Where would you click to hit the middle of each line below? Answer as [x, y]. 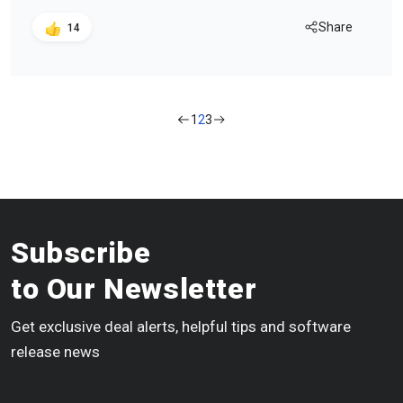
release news [55, 352]
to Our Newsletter [134, 289]
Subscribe [81, 253]
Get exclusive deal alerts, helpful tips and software [181, 327]
